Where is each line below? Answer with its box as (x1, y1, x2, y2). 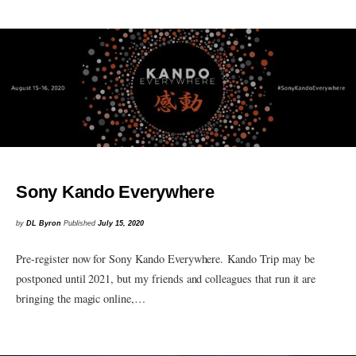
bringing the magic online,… (16, 290, 145, 306)
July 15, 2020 (98, 219, 145, 227)
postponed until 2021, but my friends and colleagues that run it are (16, 270, 316, 286)
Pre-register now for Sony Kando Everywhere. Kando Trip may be (16, 250, 315, 266)
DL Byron (26, 219, 62, 227)
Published (64, 219, 99, 227)
